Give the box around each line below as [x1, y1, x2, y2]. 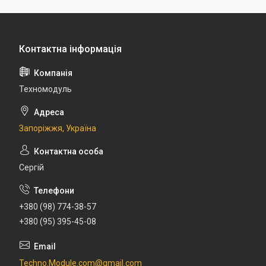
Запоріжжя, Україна [19, 123, 96, 134]
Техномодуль [19, 84, 72, 94]
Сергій [19, 163, 44, 173]
